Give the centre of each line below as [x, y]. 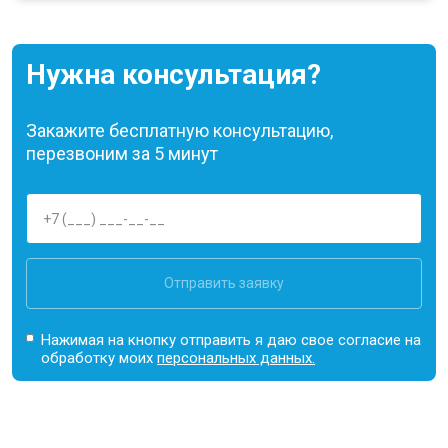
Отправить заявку [224, 283]
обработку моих [99, 358]
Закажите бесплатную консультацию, [179, 130]
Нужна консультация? [173, 74]
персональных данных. [236, 358]
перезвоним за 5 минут [122, 153]
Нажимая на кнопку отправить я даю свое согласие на [231, 340]
